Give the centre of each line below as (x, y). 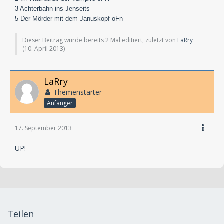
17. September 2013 (43, 128)
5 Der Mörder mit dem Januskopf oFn (69, 18)
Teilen (21, 214)
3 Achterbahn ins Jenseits (52, 8)
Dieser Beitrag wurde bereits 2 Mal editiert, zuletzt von (100, 40)
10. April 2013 (44, 48)
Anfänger (60, 103)
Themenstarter (78, 92)
